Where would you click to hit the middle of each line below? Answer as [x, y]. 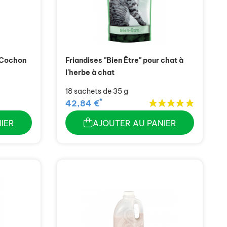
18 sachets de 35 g [97, 91]
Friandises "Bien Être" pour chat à [124, 61]
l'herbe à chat [90, 73]
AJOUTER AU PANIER [134, 123]
